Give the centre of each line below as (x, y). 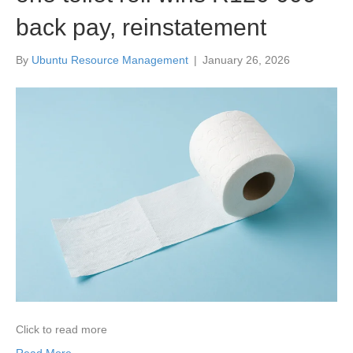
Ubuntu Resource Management (110, 60)
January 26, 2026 (246, 60)
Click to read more (61, 330)
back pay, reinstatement (141, 28)
